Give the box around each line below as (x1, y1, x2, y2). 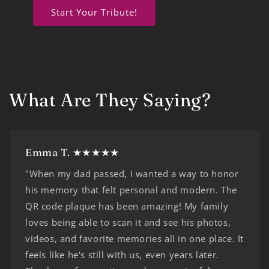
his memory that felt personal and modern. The (25, 183, 238, 196)
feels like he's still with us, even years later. (25, 248, 219, 261)
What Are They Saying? (9, 88, 211, 111)
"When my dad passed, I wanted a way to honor (25, 167, 239, 180)
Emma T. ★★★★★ (25, 145, 119, 159)
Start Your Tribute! (51, 6, 138, 19)
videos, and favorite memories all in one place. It (25, 232, 244, 244)
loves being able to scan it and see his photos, (25, 216, 231, 228)
